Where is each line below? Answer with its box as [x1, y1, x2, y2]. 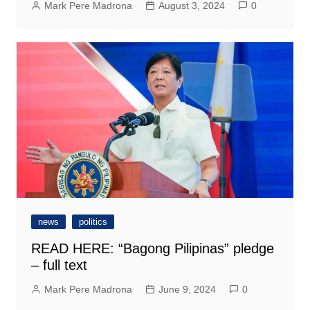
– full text [30, 257, 87, 273]
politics [78, 217, 107, 228]
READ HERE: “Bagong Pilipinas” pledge [30, 241, 274, 257]
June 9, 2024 [158, 284, 216, 295]
